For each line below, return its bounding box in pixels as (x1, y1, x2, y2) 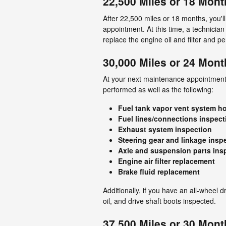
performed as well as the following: (103, 84, 213, 94)
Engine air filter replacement (118, 156, 215, 166)
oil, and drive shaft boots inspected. (103, 196, 216, 206)
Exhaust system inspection (118, 124, 212, 134)
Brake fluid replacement (118, 166, 200, 177)
